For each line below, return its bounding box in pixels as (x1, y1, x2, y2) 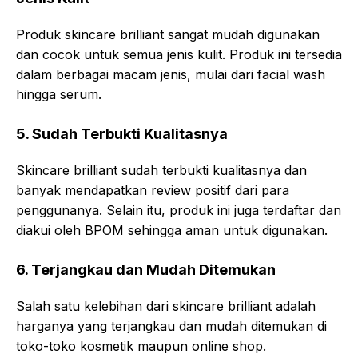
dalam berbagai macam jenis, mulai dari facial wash (16, 66, 325, 82)
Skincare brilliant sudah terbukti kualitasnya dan (16, 162, 307, 178)
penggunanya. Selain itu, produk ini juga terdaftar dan (16, 202, 341, 218)
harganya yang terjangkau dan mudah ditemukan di (16, 318, 327, 334)
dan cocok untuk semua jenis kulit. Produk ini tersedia (16, 46, 342, 62)
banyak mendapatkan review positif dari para (16, 182, 289, 198)
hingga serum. (16, 86, 101, 102)
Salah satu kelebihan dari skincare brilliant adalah (16, 298, 316, 314)
